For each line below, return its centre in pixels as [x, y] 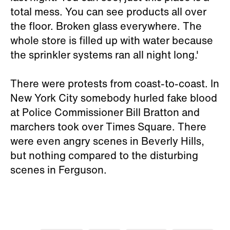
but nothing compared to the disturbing [104, 155]
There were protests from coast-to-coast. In [115, 83]
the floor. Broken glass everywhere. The [106, 26]
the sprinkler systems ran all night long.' [104, 55]
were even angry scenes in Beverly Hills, [107, 141]
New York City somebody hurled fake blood [114, 98]
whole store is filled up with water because [112, 40]
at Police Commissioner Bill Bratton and [105, 112]
